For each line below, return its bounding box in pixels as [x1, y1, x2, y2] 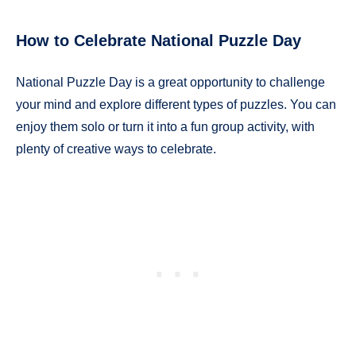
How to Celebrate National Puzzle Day [16, 31, 301, 49]
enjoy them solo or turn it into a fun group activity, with [16, 120, 315, 134]
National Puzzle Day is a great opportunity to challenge [16, 75, 325, 90]
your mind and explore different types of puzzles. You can [16, 98, 336, 112]
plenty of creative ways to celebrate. [16, 142, 216, 157]
